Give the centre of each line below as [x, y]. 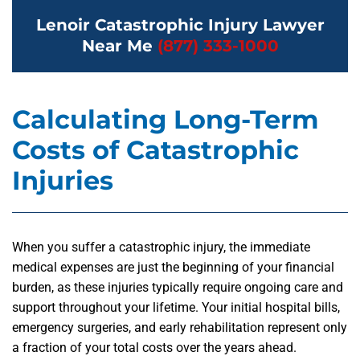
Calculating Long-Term [166, 119]
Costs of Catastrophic [155, 150]
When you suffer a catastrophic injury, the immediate [161, 247]
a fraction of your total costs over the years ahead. [156, 348]
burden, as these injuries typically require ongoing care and [178, 287]
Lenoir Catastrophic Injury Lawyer [180, 25]
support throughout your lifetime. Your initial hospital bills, [176, 307]
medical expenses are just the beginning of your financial [173, 267]
